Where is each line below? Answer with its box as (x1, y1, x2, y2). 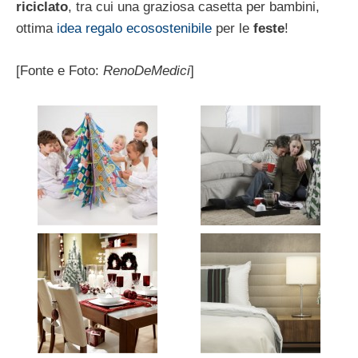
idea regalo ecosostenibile (57, 21, 212, 37)
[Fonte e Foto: (16, 62, 103, 78)
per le (212, 21, 253, 37)
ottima (16, 21, 57, 37)
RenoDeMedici (103, 62, 190, 78)
